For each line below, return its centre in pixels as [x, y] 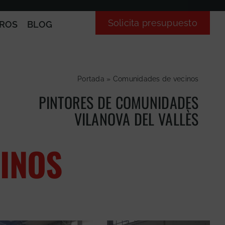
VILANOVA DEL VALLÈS [136, 119]
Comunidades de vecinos [156, 79]
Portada [91, 79]
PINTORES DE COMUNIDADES [119, 102]
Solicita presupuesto [152, 23]
